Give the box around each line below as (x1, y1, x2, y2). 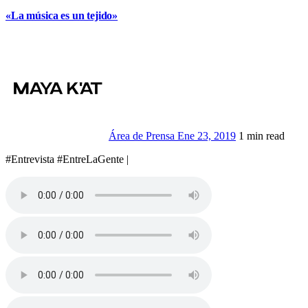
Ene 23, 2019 (177, 130, 236, 142)
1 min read (239, 130, 285, 142)
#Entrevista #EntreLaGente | (18, 153, 129, 166)
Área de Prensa (109, 130, 177, 142)
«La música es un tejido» (5, 10, 118, 22)
